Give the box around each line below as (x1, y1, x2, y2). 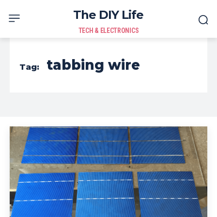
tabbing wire (46, 57, 140, 73)
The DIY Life (73, 8, 144, 22)
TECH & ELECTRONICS (78, 27, 139, 34)
